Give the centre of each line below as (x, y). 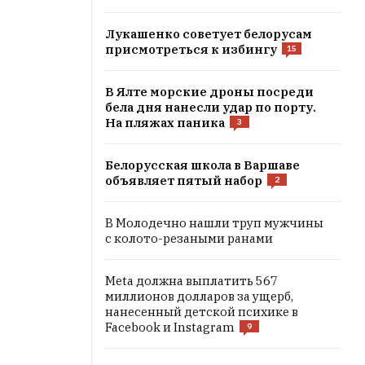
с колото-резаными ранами (189, 238)
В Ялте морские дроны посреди (209, 92)
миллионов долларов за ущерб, (199, 296)
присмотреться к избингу (191, 49)
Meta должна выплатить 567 (191, 281)
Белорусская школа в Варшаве (202, 165)
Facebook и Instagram (170, 327)
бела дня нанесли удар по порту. (211, 107)
